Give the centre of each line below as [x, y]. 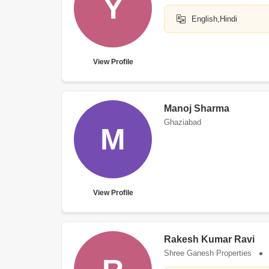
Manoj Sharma [197, 108]
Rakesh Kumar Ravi [209, 239]
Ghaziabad [183, 122]
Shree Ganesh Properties [208, 253]
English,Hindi [214, 19]
